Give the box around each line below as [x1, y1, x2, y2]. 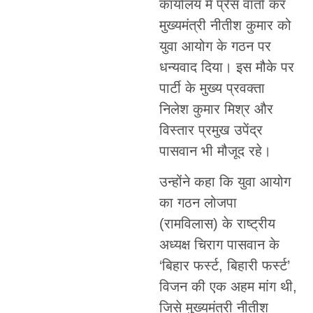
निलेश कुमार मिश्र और [159, 101, 273, 117]
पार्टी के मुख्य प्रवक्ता [159, 80, 265, 96]
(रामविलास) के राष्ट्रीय [159, 216, 275, 232]
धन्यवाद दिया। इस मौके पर [159, 59, 294, 75]
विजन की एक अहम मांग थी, [159, 279, 297, 295]
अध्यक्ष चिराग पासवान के [159, 237, 279, 253]
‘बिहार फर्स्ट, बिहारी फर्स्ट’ [159, 258, 290, 274]
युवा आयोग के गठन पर [159, 38, 271, 54]
